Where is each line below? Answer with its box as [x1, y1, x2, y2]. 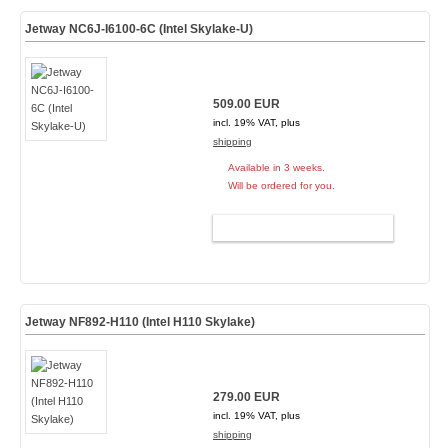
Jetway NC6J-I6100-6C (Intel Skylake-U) [24, 22, 253, 36]
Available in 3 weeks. [227, 162, 325, 173]
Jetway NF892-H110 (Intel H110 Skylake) [24, 315, 255, 329]
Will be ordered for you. [227, 180, 335, 191]
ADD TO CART [252, 221, 336, 235]
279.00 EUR [212, 390, 280, 404]
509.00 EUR [212, 97, 280, 111]
